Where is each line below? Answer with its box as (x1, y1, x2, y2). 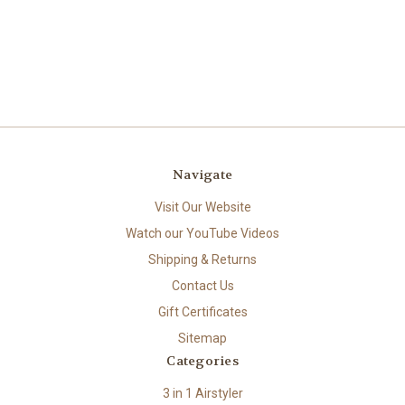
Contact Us (171, 278, 234, 293)
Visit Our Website (154, 199, 251, 214)
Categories (166, 352, 239, 369)
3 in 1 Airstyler (162, 385, 243, 400)
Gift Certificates (157, 304, 248, 319)
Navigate (173, 165, 232, 183)
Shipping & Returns (148, 251, 257, 267)
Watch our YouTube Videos (126, 225, 279, 240)
